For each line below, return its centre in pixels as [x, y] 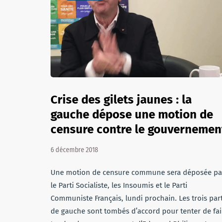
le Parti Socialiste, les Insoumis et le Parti [119, 185]
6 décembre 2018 [74, 150]
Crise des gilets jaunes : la [121, 100]
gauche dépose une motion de [132, 114]
